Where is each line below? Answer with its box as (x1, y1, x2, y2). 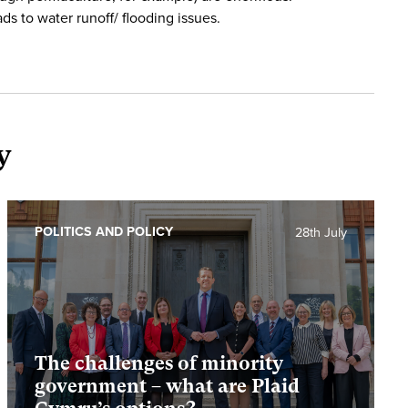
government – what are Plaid (34, 375, 300, 397)
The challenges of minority (34, 352, 283, 374)
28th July (294, 225, 347, 240)
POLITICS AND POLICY (34, 224, 173, 240)
